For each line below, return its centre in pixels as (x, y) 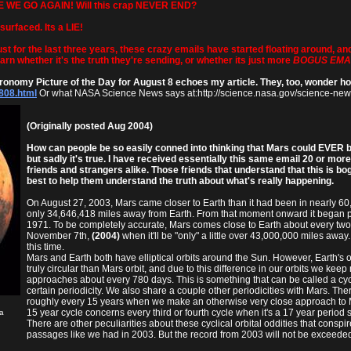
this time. (45, 246)
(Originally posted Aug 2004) (90, 126)
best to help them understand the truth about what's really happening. (180, 181)
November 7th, (59, 235)
